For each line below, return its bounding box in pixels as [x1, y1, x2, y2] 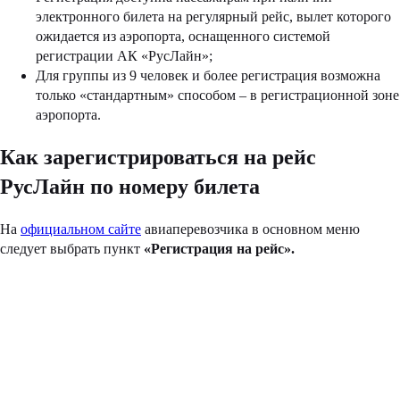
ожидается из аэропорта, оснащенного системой [36, 29, 330, 45]
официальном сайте [21, 221, 141, 237]
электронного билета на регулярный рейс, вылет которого [36, 9, 391, 25]
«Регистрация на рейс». [144, 241, 295, 257]
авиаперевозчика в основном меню [141, 221, 360, 237]
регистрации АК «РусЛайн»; [36, 48, 212, 64]
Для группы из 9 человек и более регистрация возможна [36, 68, 380, 84]
